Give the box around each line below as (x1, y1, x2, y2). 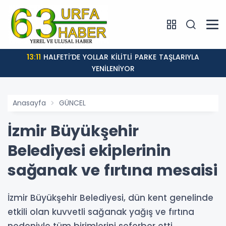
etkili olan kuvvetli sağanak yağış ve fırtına (8, 206, 194, 218)
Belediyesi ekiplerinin (8, 140, 171, 162)
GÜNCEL (59, 98, 86, 108)
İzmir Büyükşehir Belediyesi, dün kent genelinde (8, 192, 213, 204)
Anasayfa (13, 98, 46, 108)
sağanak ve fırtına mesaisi (8, 160, 217, 182)
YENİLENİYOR (91, 64, 135, 74)
